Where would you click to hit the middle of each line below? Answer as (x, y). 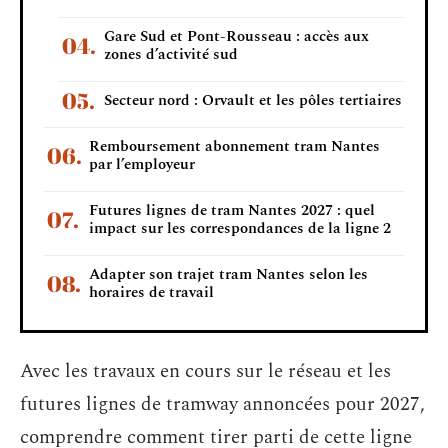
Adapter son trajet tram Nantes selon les (228, 274)
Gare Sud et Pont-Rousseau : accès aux (236, 36)
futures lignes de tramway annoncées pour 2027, (222, 404)
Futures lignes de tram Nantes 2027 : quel (232, 210)
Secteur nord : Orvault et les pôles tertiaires (253, 100)
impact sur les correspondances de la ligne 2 (240, 228)
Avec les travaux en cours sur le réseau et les (205, 371)
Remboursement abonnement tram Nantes (234, 146)
